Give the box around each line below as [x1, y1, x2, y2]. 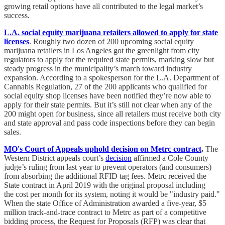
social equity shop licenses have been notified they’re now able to [4, 91, 211, 100]
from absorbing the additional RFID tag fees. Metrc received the [4, 172, 206, 181]
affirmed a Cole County [132, 154, 208, 163]
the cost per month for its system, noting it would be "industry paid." [4, 190, 220, 199]
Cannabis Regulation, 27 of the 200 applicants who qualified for [4, 82, 207, 91]
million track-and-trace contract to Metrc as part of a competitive [4, 208, 206, 217]
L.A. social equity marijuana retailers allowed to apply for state [4, 28, 218, 37]
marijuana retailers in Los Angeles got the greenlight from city [4, 46, 199, 55]
